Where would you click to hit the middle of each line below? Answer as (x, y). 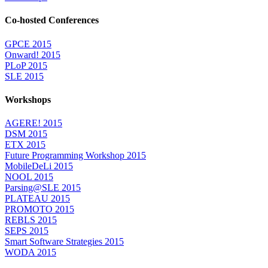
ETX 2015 (25, 145)
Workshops (28, 99)
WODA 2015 (31, 252)
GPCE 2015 (28, 44)
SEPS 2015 (27, 231)
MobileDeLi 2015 (39, 166)
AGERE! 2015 (33, 123)
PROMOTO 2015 (39, 209)
